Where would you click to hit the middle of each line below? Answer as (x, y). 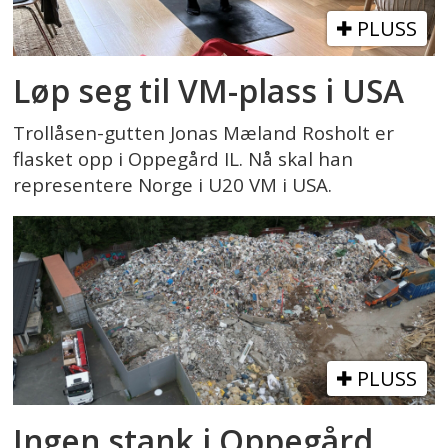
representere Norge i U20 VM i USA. (173, 185)
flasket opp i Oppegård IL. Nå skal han (183, 159)
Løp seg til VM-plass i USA (209, 91)
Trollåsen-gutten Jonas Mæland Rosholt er (204, 133)
